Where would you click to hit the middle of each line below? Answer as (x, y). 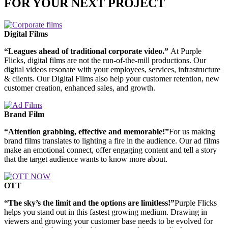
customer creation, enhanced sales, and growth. (80, 88)
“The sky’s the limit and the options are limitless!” (89, 203)
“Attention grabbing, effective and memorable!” (87, 132)
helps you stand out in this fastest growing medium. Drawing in (106, 212)
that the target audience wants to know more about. (86, 159)
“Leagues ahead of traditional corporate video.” (87, 51)
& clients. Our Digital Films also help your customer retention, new (112, 79)
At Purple (186, 51)
